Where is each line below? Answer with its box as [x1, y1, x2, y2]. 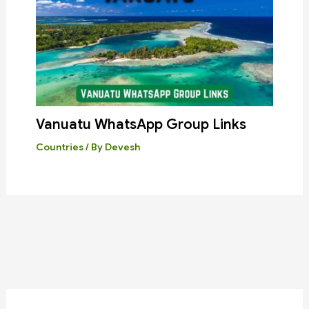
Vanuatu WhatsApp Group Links [35, 116, 246, 134]
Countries [35, 141, 83, 154]
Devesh [104, 141, 140, 154]
